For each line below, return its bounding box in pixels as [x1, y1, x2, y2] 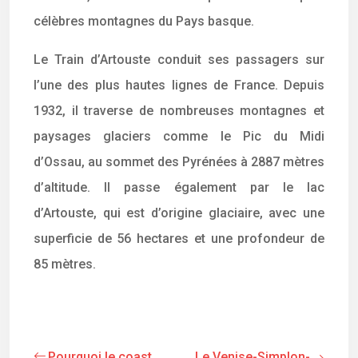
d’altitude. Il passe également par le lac [34, 180, 324, 195]
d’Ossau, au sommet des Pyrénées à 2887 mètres [34, 154, 324, 169]
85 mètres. [34, 257, 96, 272]
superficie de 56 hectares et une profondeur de [34, 231, 324, 246]
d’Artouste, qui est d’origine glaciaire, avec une [34, 205, 324, 221]
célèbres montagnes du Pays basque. [34, 14, 254, 29]
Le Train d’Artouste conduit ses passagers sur [34, 52, 324, 67]
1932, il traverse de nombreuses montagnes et [34, 103, 324, 118]
